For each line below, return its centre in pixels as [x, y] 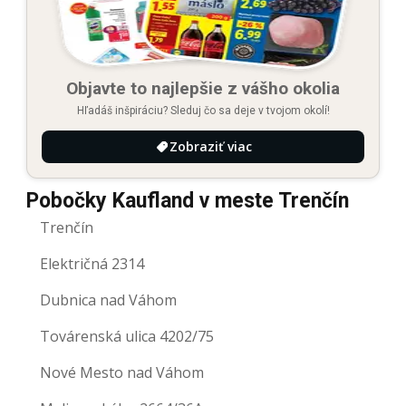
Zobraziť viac [210, 147]
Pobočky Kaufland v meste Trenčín [188, 201]
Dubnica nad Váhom [108, 300]
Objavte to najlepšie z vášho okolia [203, 89]
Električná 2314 [92, 264]
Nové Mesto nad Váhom [122, 373]
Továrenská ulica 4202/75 [127, 337]
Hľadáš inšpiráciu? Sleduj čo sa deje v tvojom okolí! [203, 111]
